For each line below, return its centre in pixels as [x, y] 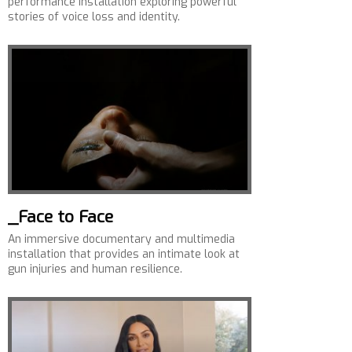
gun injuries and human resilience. [95, 269]
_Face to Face [60, 217]
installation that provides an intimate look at [124, 254]
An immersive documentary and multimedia [121, 239]
